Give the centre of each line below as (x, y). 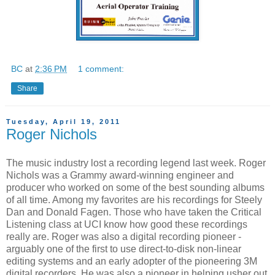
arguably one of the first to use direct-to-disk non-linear (124, 249)
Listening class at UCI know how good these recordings (127, 225)
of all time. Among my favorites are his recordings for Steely (134, 200)
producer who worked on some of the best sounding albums (135, 188)
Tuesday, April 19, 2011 (64, 122)
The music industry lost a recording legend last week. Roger (136, 163)
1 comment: (101, 68)
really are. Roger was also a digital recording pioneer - (124, 237)
